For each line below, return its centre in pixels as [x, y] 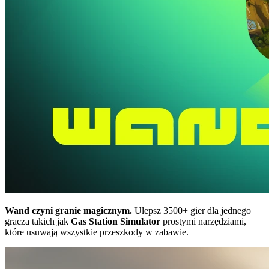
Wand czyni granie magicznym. [68, 210]
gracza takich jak [38, 221]
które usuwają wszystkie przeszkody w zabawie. [97, 232]
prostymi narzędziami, [203, 221]
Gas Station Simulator [116, 221]
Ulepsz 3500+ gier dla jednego [192, 210]
